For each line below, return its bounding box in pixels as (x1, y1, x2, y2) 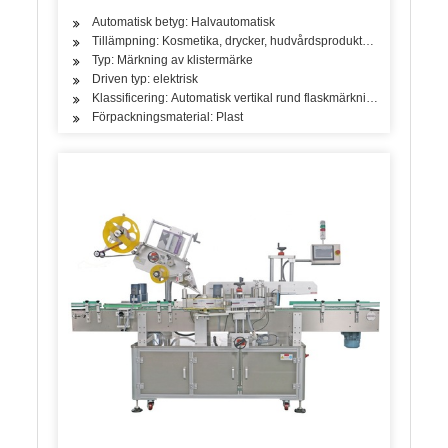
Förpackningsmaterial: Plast (92, 110, 244, 125)
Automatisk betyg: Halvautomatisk (92, 15, 276, 30)
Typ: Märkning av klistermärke (92, 53, 254, 68)
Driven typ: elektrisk (92, 72, 199, 87)
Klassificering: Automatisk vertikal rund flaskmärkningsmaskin (92, 91, 426, 106)
